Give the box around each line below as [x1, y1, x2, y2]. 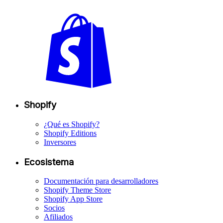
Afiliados [44, 213, 73, 222]
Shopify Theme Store [44, 186, 111, 195]
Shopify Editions [44, 129, 97, 138]
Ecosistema [24, 156, 74, 168]
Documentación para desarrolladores [44, 177, 158, 186]
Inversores [44, 138, 76, 147]
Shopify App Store [44, 195, 103, 204]
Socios [44, 204, 65, 213]
